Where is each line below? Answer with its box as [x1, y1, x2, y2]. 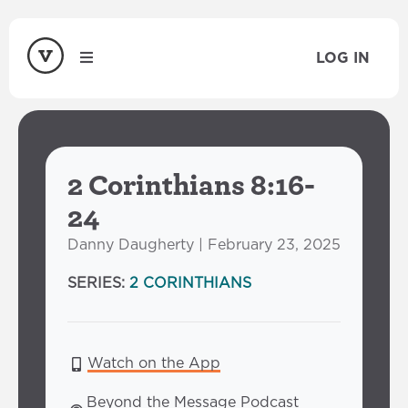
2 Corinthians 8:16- [67, 167, 315, 202]
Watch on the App [87, 356, 220, 371]
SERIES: [67, 276, 129, 291]
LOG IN [316, 51, 370, 66]
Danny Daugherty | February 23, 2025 [67, 238, 341, 252]
